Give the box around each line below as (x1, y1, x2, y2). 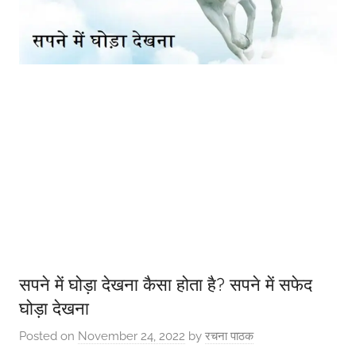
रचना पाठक (205, 329, 253, 344)
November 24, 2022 (78, 329, 185, 344)
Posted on (19, 329, 78, 344)
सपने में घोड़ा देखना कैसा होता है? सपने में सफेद (19, 273, 312, 296)
